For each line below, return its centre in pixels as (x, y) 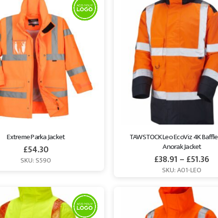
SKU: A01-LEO (182, 170)
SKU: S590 (36, 161)
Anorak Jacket (182, 146)
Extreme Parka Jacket (36, 137)
